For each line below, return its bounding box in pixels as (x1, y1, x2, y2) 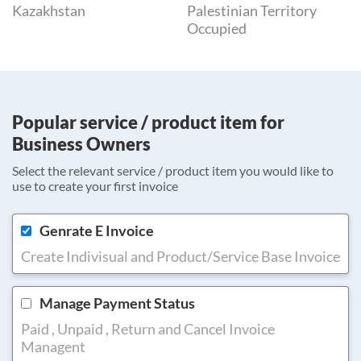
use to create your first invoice (12, 178, 178, 194)
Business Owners (12, 133, 151, 156)
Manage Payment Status (39, 295, 195, 313)
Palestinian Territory (187, 2, 317, 20)
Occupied (187, 19, 247, 38)
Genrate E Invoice (39, 222, 154, 240)
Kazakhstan (12, 2, 85, 20)
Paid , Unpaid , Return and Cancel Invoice (21, 320, 275, 338)
